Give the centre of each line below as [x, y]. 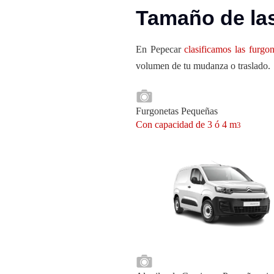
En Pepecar [160, 49]
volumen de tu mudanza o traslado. [203, 66]
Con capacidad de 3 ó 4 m [186, 124]
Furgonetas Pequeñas [177, 111]
